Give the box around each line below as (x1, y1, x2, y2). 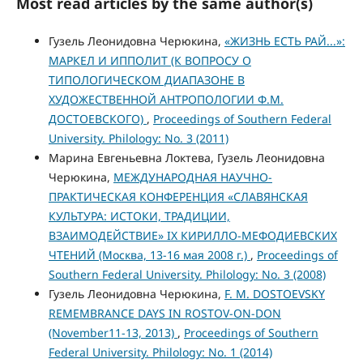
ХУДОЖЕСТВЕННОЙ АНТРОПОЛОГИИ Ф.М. (48, 92, 284, 108)
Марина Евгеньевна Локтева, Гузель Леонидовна (48, 150, 325, 166)
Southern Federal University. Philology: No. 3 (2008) (48, 267, 326, 283)
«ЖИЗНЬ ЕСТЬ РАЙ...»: (224, 33, 345, 49)
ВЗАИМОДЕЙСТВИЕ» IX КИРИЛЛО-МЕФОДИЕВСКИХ (48, 228, 337, 244)
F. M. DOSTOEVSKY (224, 286, 325, 302)
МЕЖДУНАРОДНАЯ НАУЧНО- (113, 169, 272, 186)
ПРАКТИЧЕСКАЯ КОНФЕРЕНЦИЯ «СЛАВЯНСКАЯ (48, 189, 308, 205)
